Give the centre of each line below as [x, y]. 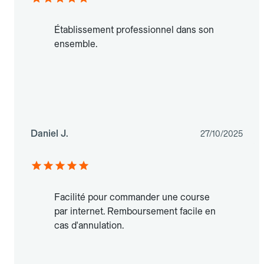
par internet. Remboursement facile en [135, 212]
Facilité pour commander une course [132, 197]
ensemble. [76, 44]
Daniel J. [49, 134]
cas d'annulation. [89, 226]
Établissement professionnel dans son [134, 30]
